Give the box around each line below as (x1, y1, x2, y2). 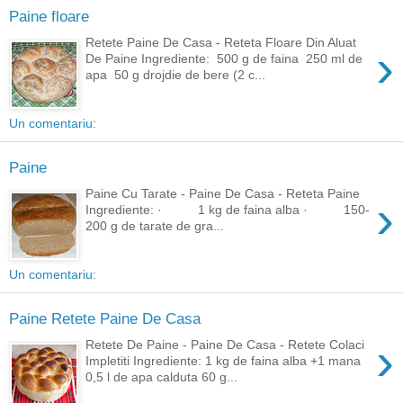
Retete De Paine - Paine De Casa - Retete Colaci (85, 336, 365, 352)
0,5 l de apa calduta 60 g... (85, 369, 238, 384)
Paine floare (9, 7, 89, 26)
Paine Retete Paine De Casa (9, 309, 201, 328)
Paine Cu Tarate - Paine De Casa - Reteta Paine (85, 185, 361, 201)
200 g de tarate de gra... (85, 218, 225, 233)
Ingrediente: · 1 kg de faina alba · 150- (85, 201, 371, 217)
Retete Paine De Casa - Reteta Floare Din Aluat (85, 34, 357, 49)
